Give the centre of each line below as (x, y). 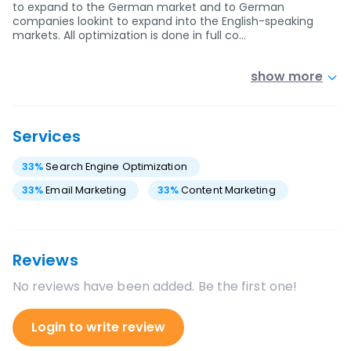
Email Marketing (86, 190)
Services (47, 136)
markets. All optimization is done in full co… (129, 35)
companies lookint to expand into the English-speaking (163, 21)
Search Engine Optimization (116, 166)
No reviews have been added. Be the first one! (155, 286)
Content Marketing (228, 190)
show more (287, 76)
